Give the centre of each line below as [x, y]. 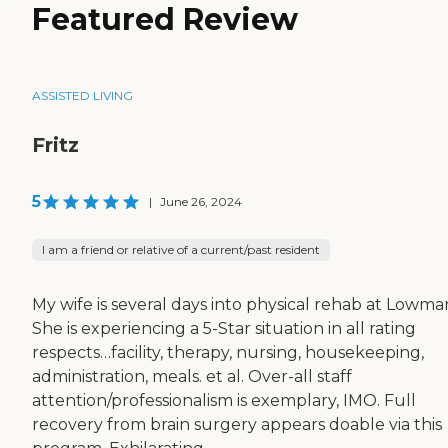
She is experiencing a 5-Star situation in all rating [224, 329]
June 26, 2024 [201, 202]
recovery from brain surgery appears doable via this [237, 425]
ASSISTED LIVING [82, 96]
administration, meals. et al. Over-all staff [192, 377]
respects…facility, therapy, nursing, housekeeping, [228, 353]
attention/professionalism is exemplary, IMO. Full [224, 401]
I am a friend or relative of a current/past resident [181, 250]
